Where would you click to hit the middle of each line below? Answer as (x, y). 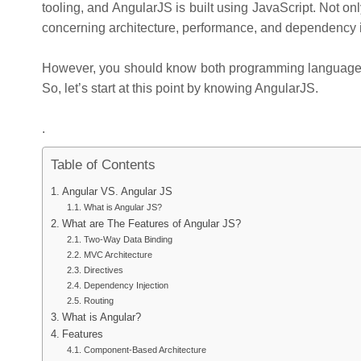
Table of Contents (104, 165)
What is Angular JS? (122, 207)
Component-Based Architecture (145, 350)
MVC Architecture (118, 255)
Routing (98, 301)
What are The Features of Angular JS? (151, 224)
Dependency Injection (126, 285)
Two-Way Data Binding (128, 239)
